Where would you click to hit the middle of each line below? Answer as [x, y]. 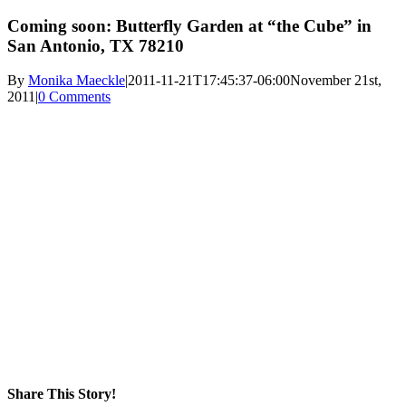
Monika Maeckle [77, 81]
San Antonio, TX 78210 [96, 45]
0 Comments [74, 97]
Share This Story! [62, 393]
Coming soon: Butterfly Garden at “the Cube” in [189, 25]
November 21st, [336, 81]
